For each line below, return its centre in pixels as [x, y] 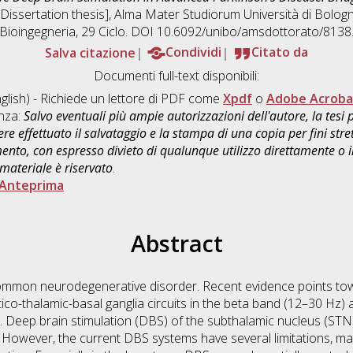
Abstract [176, 243]
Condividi [193, 52]
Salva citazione [90, 52]
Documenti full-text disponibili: [176, 76]
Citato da [280, 52]
